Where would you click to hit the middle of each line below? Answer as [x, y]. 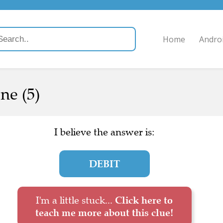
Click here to [144, 200]
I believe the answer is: [104, 132]
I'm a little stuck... [75, 200]
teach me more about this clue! [104, 213]
